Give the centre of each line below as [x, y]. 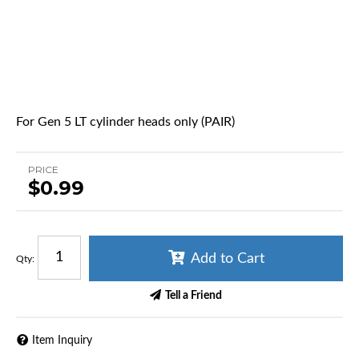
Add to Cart [227, 258]
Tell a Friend [193, 296]
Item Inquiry [62, 341]
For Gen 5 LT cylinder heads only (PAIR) [125, 121]
